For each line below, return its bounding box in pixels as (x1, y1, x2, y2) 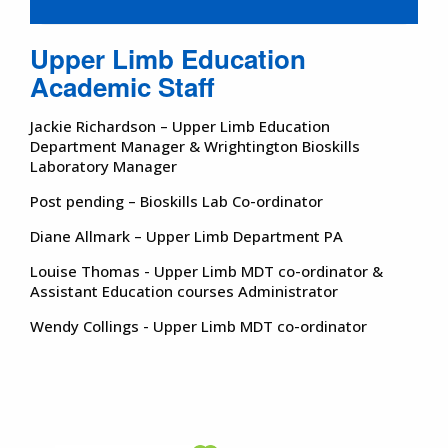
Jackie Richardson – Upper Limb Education (30, 115, 330, 136)
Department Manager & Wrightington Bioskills (30, 135, 360, 156)
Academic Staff (30, 67, 215, 105)
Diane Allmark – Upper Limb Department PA (30, 225, 343, 246)
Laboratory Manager (30, 155, 177, 176)
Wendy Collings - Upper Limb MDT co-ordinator (30, 315, 367, 336)
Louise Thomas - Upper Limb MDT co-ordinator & (30, 260, 383, 281)
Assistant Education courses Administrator (30, 280, 338, 301)
